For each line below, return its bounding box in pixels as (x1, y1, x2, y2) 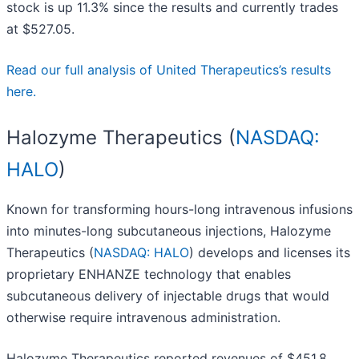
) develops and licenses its (189, 244, 350, 261)
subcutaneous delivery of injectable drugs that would (6, 288, 329, 305)
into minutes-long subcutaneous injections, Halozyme (6, 223, 331, 240)
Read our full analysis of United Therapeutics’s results (6, 62, 331, 79)
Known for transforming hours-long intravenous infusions (6, 201, 353, 218)
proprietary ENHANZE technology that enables (6, 266, 291, 283)
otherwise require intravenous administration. (6, 309, 280, 326)
